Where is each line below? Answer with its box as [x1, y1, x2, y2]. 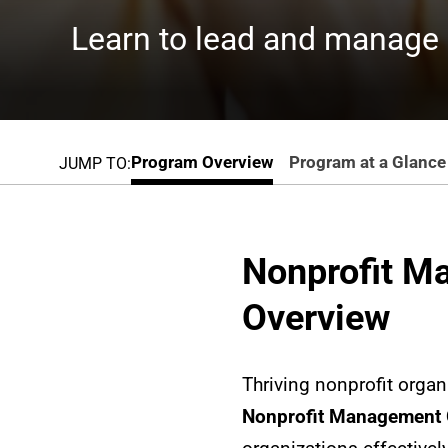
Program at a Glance [288, 152, 446, 172]
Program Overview [130, 152, 273, 172]
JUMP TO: [58, 153, 131, 173]
